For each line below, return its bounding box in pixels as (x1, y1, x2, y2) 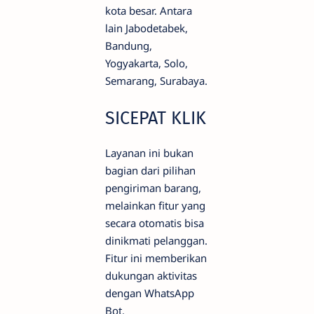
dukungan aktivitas (105, 268, 197, 283)
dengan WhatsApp (105, 286, 194, 301)
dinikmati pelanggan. (105, 233, 207, 248)
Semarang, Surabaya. (105, 74, 207, 88)
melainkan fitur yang (105, 198, 205, 213)
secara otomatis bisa (105, 216, 204, 231)
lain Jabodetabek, (105, 21, 188, 36)
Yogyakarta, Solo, (105, 56, 188, 71)
